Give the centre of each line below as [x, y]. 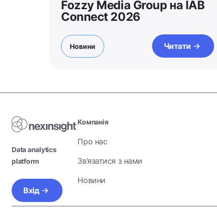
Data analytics [34, 149]
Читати [177, 46]
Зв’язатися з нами [110, 161]
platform [26, 161]
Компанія [93, 122]
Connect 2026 [102, 17]
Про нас [93, 141]
